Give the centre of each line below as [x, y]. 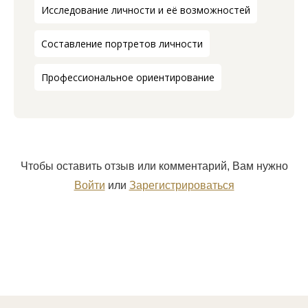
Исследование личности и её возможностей [146, 10]
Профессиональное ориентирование [128, 77]
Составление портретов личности [122, 44]
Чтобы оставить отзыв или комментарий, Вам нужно [154, 166]
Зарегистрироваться [181, 185]
